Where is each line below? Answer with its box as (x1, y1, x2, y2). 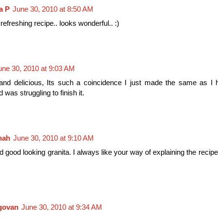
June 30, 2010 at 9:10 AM (13, 133, 94, 142)
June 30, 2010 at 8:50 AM (13, 5, 93, 13)
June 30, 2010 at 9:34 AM (21, 203, 102, 212)
